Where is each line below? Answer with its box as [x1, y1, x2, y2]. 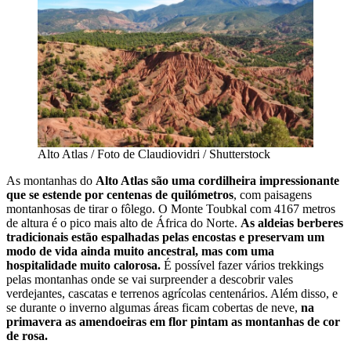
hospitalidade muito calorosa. [6, 258, 161, 272]
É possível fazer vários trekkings [161, 258, 324, 272]
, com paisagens [233, 187, 312, 201]
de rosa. [6, 328, 48, 342]
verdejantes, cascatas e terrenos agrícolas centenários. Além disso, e [6, 286, 338, 300]
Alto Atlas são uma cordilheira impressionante [96, 173, 339, 187]
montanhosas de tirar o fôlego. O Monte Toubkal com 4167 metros [6, 201, 335, 215]
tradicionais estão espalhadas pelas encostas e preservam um [6, 230, 324, 244]
